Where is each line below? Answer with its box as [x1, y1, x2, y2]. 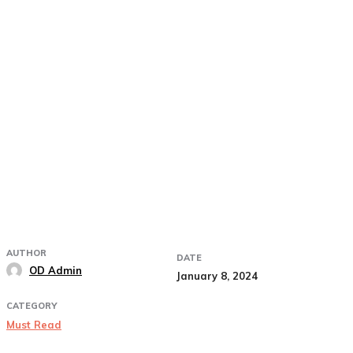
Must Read [6, 318, 61, 331]
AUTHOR [6, 247, 46, 258]
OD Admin [29, 264, 82, 277]
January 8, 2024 [176, 269, 258, 282]
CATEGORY [6, 300, 57, 311]
